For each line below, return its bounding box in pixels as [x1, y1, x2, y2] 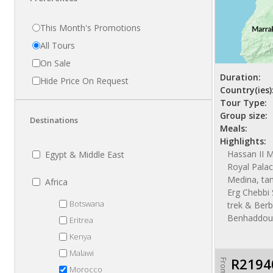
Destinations [30, 115, 78, 126]
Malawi [69, 247, 94, 258]
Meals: [220, 122, 247, 134]
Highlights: [220, 135, 266, 147]
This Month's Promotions [40, 22, 141, 34]
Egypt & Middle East [45, 149, 124, 160]
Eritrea [69, 214, 93, 225]
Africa [45, 176, 68, 188]
